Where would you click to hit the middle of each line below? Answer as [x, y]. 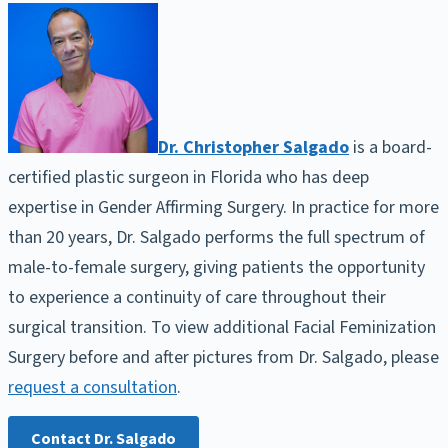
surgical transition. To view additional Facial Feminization [222, 327]
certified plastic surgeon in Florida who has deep [188, 177]
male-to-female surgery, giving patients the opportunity [216, 267]
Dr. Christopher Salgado [253, 147]
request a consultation [92, 387]
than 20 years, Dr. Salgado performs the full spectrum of [216, 237]
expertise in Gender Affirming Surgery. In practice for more [223, 207]
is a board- [390, 147]
